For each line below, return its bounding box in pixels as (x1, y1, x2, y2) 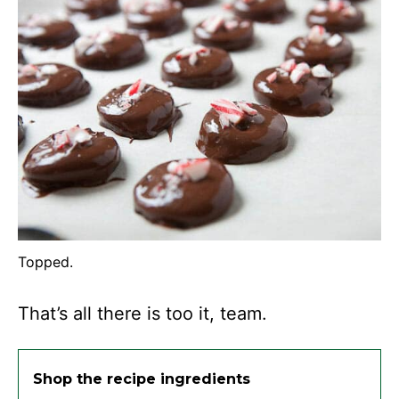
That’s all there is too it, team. (18, 302, 267, 324)
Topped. (18, 252, 73, 271)
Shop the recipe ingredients (33, 370, 250, 387)
